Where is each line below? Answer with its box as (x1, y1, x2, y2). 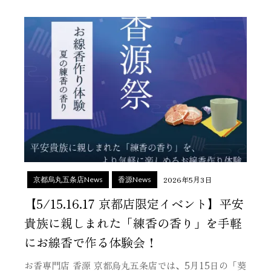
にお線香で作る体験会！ (24, 233, 157, 251)
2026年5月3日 (163, 174, 212, 184)
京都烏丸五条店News (33, 175, 103, 184)
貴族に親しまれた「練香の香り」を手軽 (24, 214, 242, 232)
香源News (118, 175, 151, 184)
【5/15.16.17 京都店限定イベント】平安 (24, 195, 244, 212)
